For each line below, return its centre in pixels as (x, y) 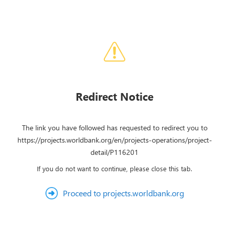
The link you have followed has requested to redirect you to (114, 128)
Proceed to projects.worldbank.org (123, 193)
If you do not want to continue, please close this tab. (114, 168)
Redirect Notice (114, 96)
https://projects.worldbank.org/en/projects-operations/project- (114, 140)
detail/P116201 (114, 152)
